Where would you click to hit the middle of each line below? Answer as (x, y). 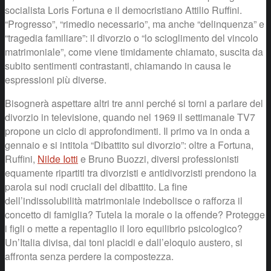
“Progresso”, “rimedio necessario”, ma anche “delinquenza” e (135, 24)
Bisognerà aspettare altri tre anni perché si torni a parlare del (134, 103)
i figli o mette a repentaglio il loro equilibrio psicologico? (124, 228)
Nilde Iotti (58, 158)
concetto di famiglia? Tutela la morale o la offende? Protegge (135, 214)
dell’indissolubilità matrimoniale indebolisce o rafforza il (124, 200)
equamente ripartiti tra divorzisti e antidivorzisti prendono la (131, 172)
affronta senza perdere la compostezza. (89, 256)
